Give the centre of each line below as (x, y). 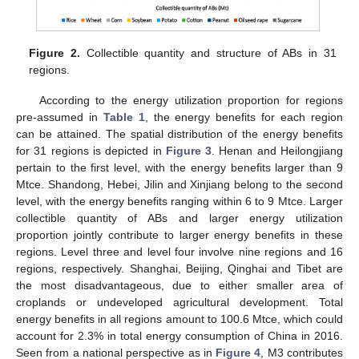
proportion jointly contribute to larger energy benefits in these (179, 234)
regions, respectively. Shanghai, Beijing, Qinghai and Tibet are (179, 268)
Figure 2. (55, 52)
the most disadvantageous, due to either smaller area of (179, 285)
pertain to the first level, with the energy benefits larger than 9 (179, 167)
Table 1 (124, 117)
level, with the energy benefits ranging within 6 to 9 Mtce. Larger (179, 201)
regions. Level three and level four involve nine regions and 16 (179, 251)
